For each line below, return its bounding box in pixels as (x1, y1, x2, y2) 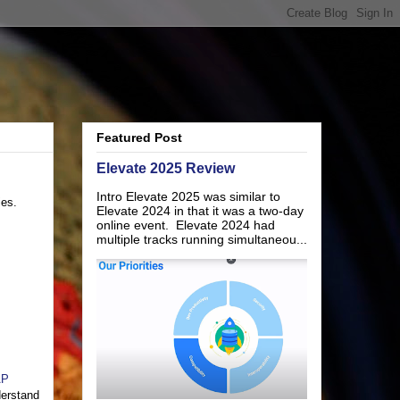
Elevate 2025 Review (96, 160, 235, 177)
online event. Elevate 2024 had (96, 218, 275, 233)
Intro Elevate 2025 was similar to (96, 189, 280, 204)
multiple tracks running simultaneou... (96, 232, 307, 247)
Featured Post (96, 130, 182, 146)
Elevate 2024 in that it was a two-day (96, 204, 304, 219)
